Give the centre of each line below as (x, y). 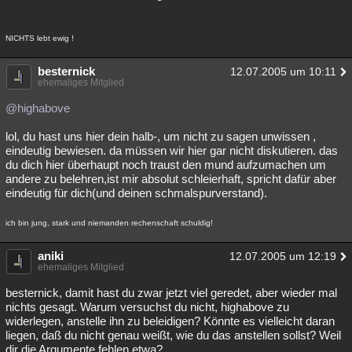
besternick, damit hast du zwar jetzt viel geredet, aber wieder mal (171, 293)
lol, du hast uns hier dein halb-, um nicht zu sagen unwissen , (161, 136)
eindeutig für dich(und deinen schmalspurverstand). (136, 193)
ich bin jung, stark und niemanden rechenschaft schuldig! (109, 223)
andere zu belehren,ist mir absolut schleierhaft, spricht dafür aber (171, 179)
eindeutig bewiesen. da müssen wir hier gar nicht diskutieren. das (172, 150)
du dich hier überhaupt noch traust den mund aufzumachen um (166, 165)
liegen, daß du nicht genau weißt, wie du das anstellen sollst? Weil (173, 335)
